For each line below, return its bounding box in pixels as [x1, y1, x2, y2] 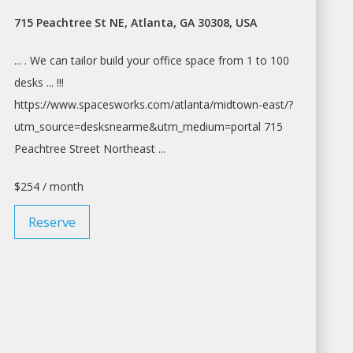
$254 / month [14, 178, 84, 194]
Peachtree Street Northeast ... [14, 140, 166, 156]
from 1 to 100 [215, 52, 290, 68]
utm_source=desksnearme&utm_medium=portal [14, 118, 262, 134]
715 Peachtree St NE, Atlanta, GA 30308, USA [14, 14, 258, 30]
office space [153, 52, 216, 68]
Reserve [28, 212, 76, 231]
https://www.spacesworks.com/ [14, 96, 175, 112]
